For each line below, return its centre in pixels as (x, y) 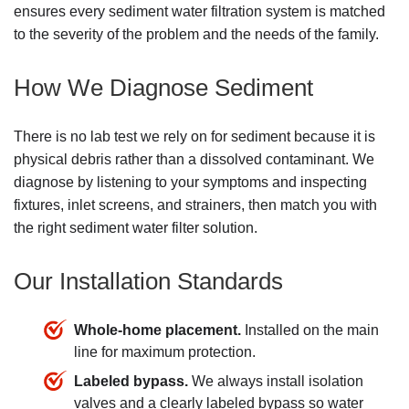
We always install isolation (276, 382)
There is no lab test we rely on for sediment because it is (194, 137)
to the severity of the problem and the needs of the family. (196, 35)
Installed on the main (310, 330)
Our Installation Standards (148, 282)
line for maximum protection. (165, 352)
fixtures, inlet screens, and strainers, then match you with (195, 205)
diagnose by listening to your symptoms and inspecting (190, 183)
